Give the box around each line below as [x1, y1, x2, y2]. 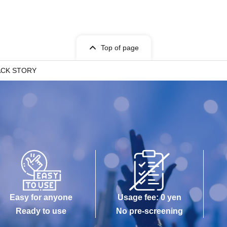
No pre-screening [116, 206, 183, 215]
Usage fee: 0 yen [118, 193, 181, 202]
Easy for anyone [10, 193, 73, 202]
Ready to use [16, 206, 67, 215]
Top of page [100, 43, 139, 52]
